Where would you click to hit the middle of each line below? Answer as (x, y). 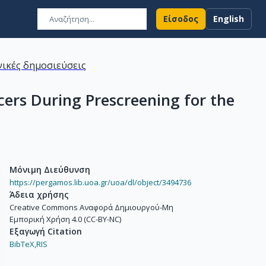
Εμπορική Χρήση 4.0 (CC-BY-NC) (65, 219)
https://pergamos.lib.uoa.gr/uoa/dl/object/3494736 (100, 182)
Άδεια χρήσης (39, 194)
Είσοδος (181, 19)
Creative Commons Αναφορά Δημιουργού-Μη (91, 207)
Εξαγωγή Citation (46, 231)
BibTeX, (23, 244)
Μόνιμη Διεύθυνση (50, 170)
